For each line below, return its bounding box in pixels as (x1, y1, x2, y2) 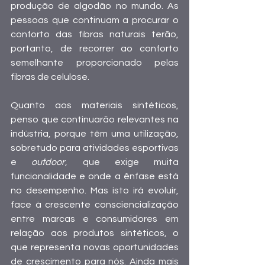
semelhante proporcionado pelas (11, 57, 179, 67)
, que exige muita (65, 157, 179, 167)
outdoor (31, 157, 66, 167)
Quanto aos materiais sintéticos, (11, 100, 179, 110)
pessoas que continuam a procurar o (11, 15, 179, 25)
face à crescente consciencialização (11, 199, 179, 209)
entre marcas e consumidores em (11, 214, 179, 224)
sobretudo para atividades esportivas (11, 143, 179, 153)
